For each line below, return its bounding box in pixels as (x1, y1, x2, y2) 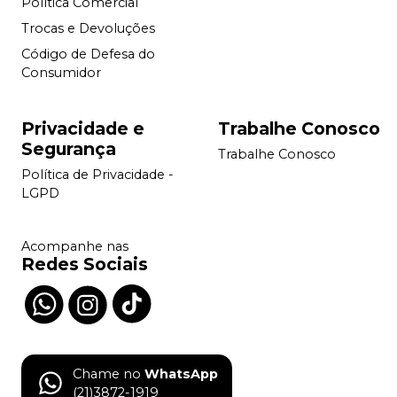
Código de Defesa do (21, 46, 155, 63)
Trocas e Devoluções (21, 20, 155, 37)
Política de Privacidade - (21, 167, 174, 183)
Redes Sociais (21, 253, 148, 275)
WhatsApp (144, 365, 218, 382)
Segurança (21, 137, 116, 160)
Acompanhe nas (21, 237, 128, 254)
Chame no (73, 365, 141, 382)
